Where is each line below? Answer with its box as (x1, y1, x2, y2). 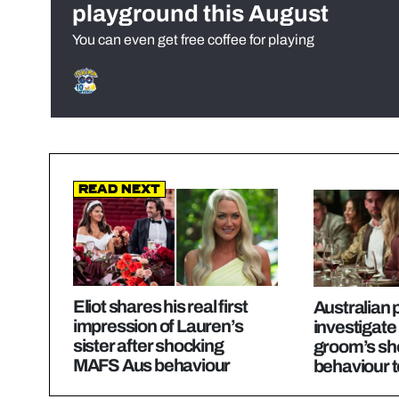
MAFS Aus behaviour (72, 354, 231, 375)
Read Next (77, 182, 160, 198)
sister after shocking (72, 335, 224, 355)
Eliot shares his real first (72, 296, 248, 316)
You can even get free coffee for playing (72, 32, 314, 48)
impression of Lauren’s (72, 315, 243, 336)
